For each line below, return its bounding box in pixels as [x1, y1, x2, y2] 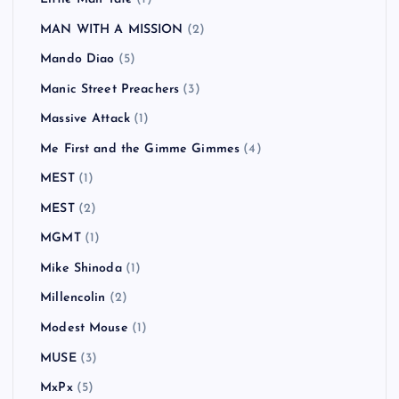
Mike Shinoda [40, 261, 122, 275]
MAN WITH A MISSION [40, 22, 183, 37]
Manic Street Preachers [40, 82, 180, 96]
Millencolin [40, 291, 106, 305]
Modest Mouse [40, 322, 128, 336]
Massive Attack [40, 112, 131, 126]
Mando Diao [40, 53, 115, 67]
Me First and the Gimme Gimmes [40, 142, 240, 156]
